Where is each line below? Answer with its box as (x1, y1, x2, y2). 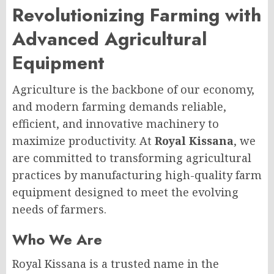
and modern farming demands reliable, (12, 98, 226, 114)
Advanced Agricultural (12, 25, 207, 52)
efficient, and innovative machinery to (12, 116, 219, 131)
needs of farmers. (12, 201, 106, 217)
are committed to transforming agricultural (12, 150, 251, 165)
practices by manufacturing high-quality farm (12, 167, 262, 182)
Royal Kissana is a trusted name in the (12, 256, 219, 271)
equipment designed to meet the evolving (12, 184, 239, 199)
